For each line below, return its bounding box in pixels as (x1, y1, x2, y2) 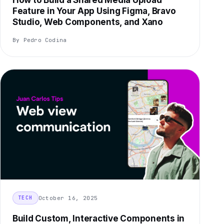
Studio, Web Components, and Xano (12, 17, 163, 27)
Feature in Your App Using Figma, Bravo (12, 6, 176, 16)
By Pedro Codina (12, 36, 67, 44)
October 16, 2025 (38, 194, 98, 201)
